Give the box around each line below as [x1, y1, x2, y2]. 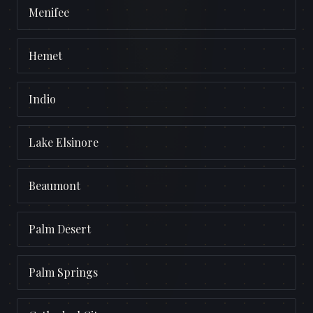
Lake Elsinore [29, 135, 99, 150]
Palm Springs [29, 265, 98, 280]
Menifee [29, 5, 69, 20]
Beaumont [29, 178, 80, 194]
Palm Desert [29, 221, 91, 237]
